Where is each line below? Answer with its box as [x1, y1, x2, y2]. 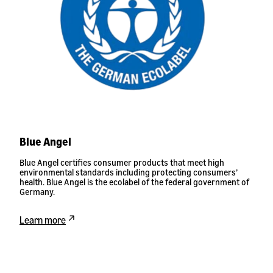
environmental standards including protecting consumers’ [19, 167, 238, 177]
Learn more [19, 214, 66, 226]
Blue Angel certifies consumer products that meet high [19, 157, 224, 168]
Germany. [19, 186, 55, 197]
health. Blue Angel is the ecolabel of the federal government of [19, 177, 249, 187]
